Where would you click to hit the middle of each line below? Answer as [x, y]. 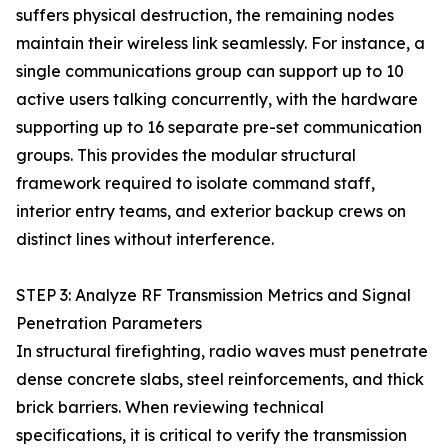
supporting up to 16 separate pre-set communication [219, 127]
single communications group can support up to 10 [210, 71]
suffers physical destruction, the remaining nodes [205, 15]
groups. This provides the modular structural [186, 155]
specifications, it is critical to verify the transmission [211, 435]
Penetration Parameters [109, 323]
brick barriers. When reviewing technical [170, 407]
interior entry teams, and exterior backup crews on [211, 211]
